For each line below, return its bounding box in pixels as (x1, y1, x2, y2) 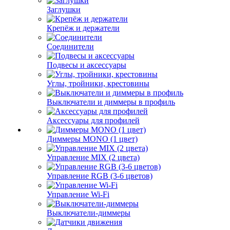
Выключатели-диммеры (47, 208, 130, 217)
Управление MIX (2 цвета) (47, 153, 140, 162)
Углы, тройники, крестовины (47, 79, 149, 88)
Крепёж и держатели (47, 24, 120, 32)
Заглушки (47, 5, 81, 14)
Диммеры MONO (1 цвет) (47, 135, 138, 143)
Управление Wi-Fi (47, 190, 109, 199)
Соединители (47, 42, 94, 51)
